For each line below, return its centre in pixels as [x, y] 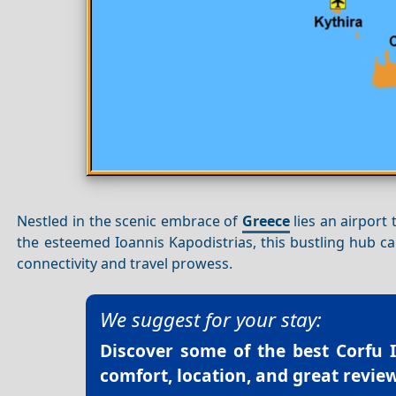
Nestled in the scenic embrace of [129, 221]
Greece [266, 221]
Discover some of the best [218, 350]
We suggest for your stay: [211, 319]
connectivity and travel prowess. [125, 264]
